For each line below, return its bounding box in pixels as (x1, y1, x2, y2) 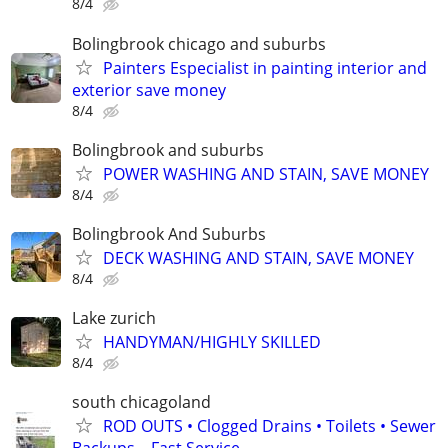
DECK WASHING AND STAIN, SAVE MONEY (103, 246, 414, 269)
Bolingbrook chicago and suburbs (72, 32, 326, 55)
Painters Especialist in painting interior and (103, 56, 427, 79)
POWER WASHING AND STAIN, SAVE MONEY (103, 162, 429, 185)
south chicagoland (72, 391, 211, 414)
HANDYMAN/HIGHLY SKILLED (103, 331, 321, 354)
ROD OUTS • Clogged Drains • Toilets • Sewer (103, 415, 436, 438)
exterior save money (72, 78, 226, 101)
